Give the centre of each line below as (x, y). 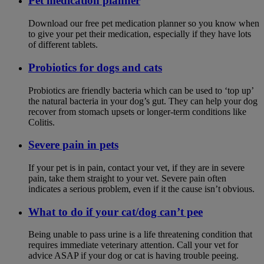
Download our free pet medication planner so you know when (144, 24)
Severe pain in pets (73, 145)
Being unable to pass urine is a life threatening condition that (140, 235)
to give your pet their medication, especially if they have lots (140, 34)
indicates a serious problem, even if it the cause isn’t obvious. (141, 189)
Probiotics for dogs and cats (95, 67)
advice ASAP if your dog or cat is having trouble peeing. (133, 256)
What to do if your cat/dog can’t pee (115, 212)
